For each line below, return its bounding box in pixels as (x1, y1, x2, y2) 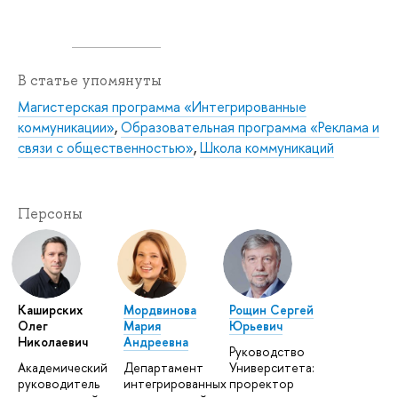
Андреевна (123, 332, 189, 350)
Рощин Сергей (229, 300, 314, 318)
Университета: (229, 358, 315, 376)
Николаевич (18, 332, 88, 350)
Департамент (123, 358, 204, 376)
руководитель (18, 374, 99, 392)
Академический (18, 358, 107, 376)
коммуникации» (18, 116, 115, 137)
